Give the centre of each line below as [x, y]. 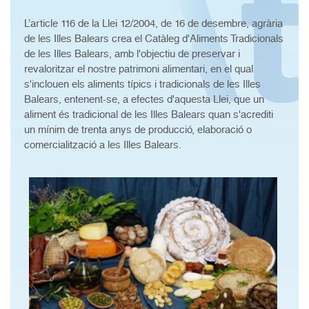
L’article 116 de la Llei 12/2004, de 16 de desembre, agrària [153, 23]
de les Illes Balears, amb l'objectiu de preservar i [132, 54]
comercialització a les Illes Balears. [103, 145]
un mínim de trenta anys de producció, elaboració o [138, 130]
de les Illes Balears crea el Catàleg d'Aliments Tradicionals [154, 39]
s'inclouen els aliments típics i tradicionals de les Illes [142, 84]
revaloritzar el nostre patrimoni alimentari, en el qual [139, 69]
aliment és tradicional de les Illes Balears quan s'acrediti [149, 114]
